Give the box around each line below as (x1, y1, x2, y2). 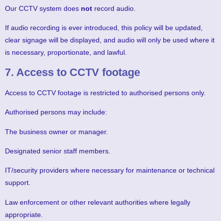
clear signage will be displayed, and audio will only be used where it (5, 36, 215, 44)
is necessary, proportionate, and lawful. (5, 48, 127, 57)
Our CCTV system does (5, 4, 81, 13)
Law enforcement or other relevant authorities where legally (5, 198, 190, 206)
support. (5, 179, 31, 187)
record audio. (92, 4, 136, 13)
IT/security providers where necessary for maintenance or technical (5, 166, 215, 175)
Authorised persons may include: (5, 108, 107, 116)
